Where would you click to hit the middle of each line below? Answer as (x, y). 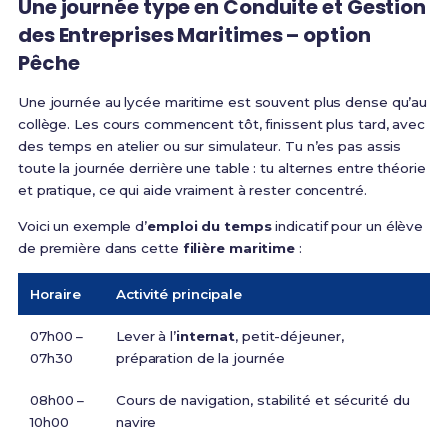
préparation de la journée (200, 358)
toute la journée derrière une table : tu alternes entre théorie (221, 168)
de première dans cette (100, 248)
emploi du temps (209, 226)
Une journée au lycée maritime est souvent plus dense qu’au (222, 102)
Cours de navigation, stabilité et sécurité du (262, 400)
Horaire (55, 294)
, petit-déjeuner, (289, 336)
